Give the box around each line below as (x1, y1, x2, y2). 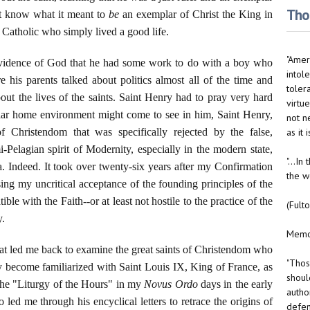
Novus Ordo (144, 278, 198, 291)
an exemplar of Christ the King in (119, 8, 273, 21)
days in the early (197, 278, 273, 291)
